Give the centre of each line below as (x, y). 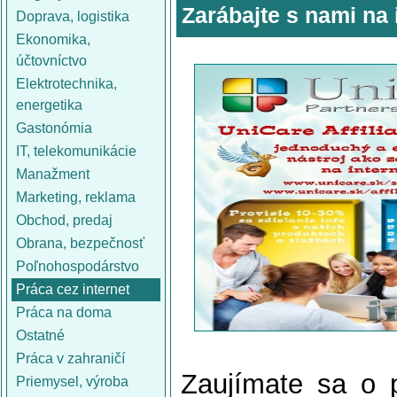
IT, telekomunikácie (76, 151)
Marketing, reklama (76, 197)
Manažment (53, 174)
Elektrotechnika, (66, 84)
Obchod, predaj (64, 220)
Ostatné (40, 335)
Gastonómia (54, 128)
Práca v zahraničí (70, 358)
